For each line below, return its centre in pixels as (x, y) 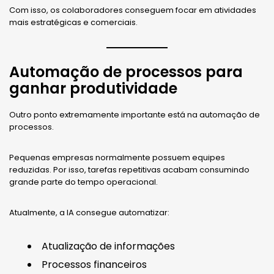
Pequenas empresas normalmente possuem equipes (117, 157)
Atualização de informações (108, 246)
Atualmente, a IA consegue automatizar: (89, 212)
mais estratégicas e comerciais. (73, 22)
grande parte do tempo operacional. (83, 182)
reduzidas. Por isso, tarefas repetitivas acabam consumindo (129, 169)
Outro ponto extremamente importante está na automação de (135, 114)
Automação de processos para (126, 72)
